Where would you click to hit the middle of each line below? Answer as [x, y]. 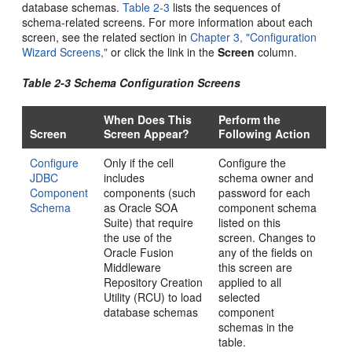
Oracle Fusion [139, 252]
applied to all [250, 282]
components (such [150, 192]
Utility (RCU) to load [153, 297]
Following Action [265, 133]
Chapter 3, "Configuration [254, 37]
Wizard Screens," [65, 51]
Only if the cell [139, 162]
